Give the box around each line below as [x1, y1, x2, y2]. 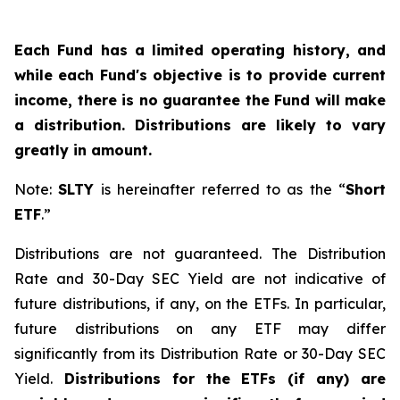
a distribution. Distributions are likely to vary [14, 116, 386, 134]
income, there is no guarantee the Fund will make [14, 91, 386, 109]
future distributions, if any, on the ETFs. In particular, [14, 295, 386, 312]
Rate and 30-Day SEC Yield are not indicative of [14, 270, 386, 287]
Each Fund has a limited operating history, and [14, 41, 386, 59]
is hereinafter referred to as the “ [94, 180, 346, 198]
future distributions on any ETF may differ [14, 320, 386, 337]
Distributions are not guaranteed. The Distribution [14, 245, 386, 262]
